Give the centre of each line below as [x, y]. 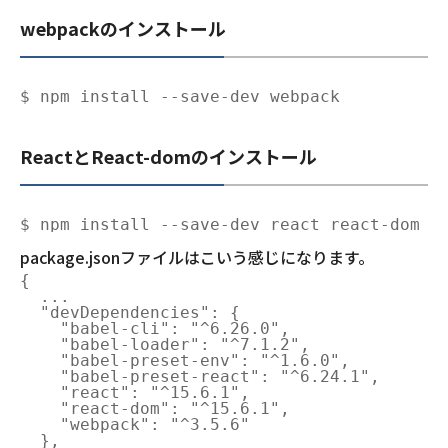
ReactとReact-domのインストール [168, 156]
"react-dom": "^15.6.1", [155, 409]
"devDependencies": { [130, 313]
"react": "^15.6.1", [135, 393]
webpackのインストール [123, 28]
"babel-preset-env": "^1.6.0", [185, 361]
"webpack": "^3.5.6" [135, 425]
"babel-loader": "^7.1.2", [165, 345]
